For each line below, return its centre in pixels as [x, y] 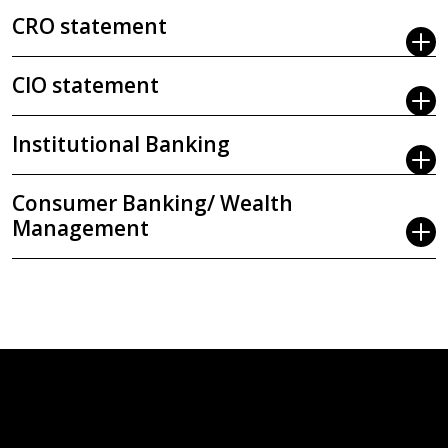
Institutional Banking [121, 143]
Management [80, 227]
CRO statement [89, 25]
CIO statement [85, 84]
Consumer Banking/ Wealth [152, 202]
